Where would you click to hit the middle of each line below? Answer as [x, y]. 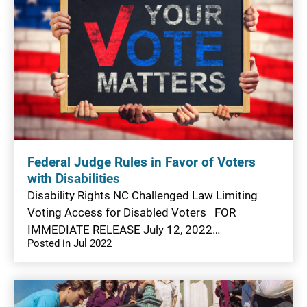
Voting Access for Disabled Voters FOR [132, 212]
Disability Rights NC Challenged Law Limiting [143, 195]
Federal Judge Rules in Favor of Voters [142, 162]
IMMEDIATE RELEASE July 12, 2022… [124, 229]
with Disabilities [75, 179]
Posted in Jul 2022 [70, 243]
